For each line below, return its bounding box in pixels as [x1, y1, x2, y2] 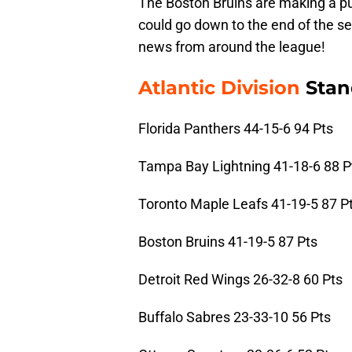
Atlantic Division [138, 76, 300, 100]
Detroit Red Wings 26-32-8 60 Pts [138, 271, 343, 288]
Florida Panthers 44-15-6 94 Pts [138, 120, 333, 137]
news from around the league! [138, 38, 325, 56]
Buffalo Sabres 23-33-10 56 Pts [138, 309, 331, 326]
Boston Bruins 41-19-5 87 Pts [138, 233, 317, 251]
